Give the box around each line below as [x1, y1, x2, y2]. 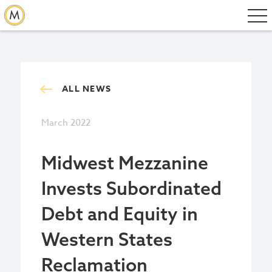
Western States [41, 228, 172, 251]
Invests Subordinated [41, 177, 222, 200]
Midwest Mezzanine [41, 151, 208, 174]
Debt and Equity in [41, 202, 198, 225]
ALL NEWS [62, 83, 111, 95]
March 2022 [41, 116, 90, 129]
